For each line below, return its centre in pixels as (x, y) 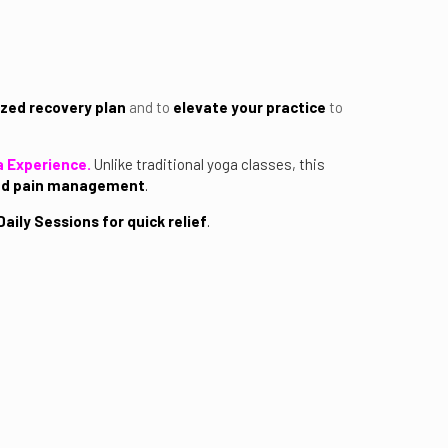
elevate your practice (249, 107)
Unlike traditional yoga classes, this (209, 164)
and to (149, 107)
